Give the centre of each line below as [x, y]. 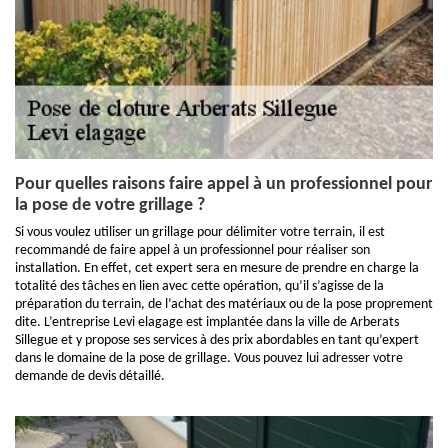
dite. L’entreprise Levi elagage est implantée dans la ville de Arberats [207, 322]
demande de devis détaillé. [90, 376]
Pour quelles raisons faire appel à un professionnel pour [223, 184]
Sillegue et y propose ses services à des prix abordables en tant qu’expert [217, 340]
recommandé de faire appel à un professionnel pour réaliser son [192, 250]
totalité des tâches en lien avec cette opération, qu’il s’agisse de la [199, 286]
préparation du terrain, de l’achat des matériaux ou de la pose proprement [224, 304]
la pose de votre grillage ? [110, 205]
